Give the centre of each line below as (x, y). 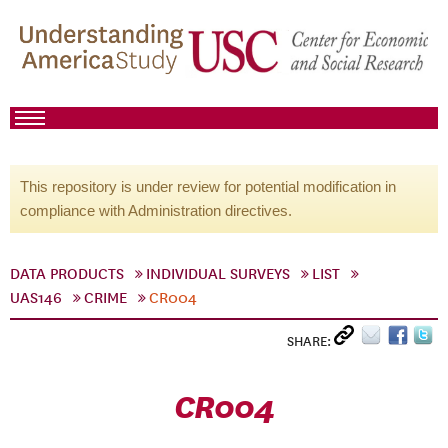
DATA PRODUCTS (67, 274)
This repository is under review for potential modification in (208, 186)
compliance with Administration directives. (156, 210)
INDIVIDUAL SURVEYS (218, 274)
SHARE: (310, 341)
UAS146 (36, 298)
